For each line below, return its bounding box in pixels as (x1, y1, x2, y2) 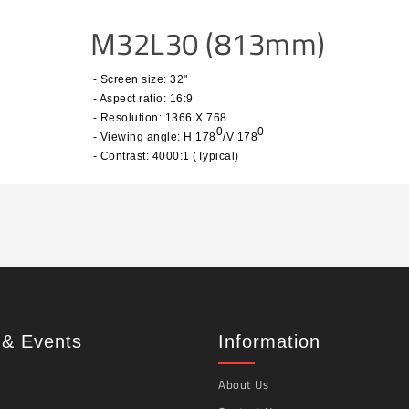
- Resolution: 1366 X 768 (83, 110, 227, 124)
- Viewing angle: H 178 (83, 130, 216, 143)
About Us (218, 374, 268, 393)
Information (218, 330, 320, 351)
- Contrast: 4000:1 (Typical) (83, 149, 239, 163)
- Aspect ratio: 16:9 (83, 91, 194, 105)
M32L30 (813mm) (89, 20, 326, 67)
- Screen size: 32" (83, 72, 188, 86)
